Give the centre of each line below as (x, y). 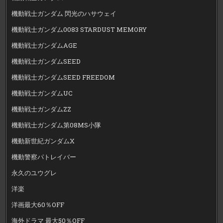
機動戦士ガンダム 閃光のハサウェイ (64, 14)
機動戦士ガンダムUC (42, 93)
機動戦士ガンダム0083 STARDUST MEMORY (79, 30)
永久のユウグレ (34, 173)
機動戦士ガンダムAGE (45, 46)
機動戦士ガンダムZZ (42, 109)
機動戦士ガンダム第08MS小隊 (56, 125)
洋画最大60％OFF (38, 205)
